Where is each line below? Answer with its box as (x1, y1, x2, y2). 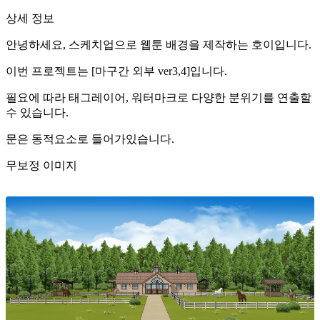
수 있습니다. (6, 106, 69, 119)
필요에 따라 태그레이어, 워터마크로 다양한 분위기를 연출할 (6, 91, 311, 104)
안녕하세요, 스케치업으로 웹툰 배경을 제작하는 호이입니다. (6, 39, 311, 51)
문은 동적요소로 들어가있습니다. (6, 133, 174, 145)
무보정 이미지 (6, 159, 77, 171)
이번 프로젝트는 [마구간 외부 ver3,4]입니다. (6, 65, 227, 77)
